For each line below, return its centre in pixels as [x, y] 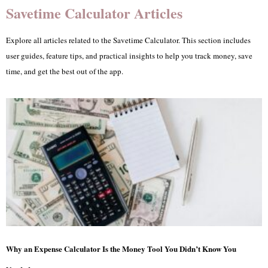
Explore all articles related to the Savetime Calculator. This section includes [128, 40]
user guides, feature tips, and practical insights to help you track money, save [129, 56]
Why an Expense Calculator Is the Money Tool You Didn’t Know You [121, 249]
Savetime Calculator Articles [94, 13]
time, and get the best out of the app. [65, 71]
